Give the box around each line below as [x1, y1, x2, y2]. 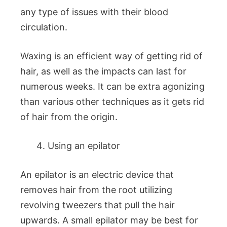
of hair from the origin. [20, 111, 118, 122]
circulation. [20, 22, 67, 32]
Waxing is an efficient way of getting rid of [20, 51, 203, 61]
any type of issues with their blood [20, 7, 168, 17]
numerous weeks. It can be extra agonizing [20, 81, 205, 92]
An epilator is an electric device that [20, 169, 174, 180]
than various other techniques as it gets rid [20, 96, 204, 107]
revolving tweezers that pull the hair [20, 200, 175, 210]
